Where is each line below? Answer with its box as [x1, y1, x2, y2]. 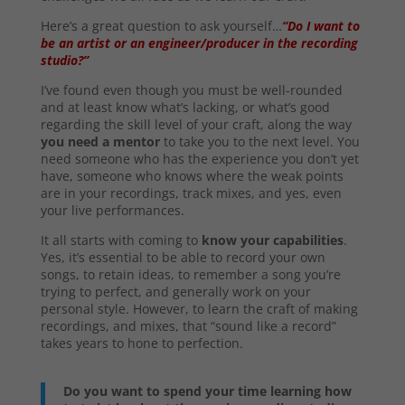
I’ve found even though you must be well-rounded [40, 81, 343, 99]
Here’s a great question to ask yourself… [40, 17, 282, 35]
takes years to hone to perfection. [40, 334, 243, 353]
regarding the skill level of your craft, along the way [40, 116, 352, 134]
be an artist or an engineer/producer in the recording [40, 34, 358, 52]
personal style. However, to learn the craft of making [40, 300, 358, 318]
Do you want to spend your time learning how [62, 382, 352, 400]
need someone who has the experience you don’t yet [40, 150, 359, 168]
